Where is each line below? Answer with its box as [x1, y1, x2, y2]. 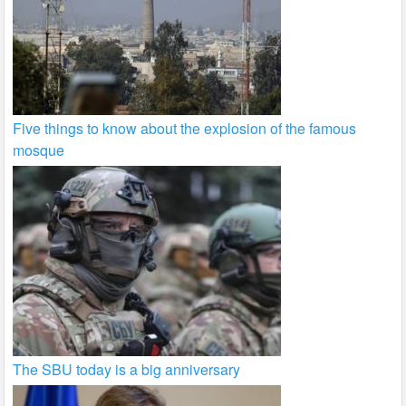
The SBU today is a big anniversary [13, 358, 241, 380]
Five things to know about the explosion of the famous [13, 117, 357, 139]
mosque [13, 139, 65, 160]
